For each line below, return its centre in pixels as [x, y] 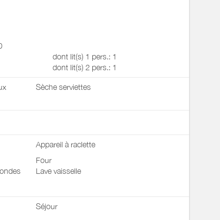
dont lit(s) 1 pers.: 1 [84, 56]
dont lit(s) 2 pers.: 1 [84, 67]
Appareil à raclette [65, 144]
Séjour [46, 206]
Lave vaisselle [58, 171]
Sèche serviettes [63, 87]
